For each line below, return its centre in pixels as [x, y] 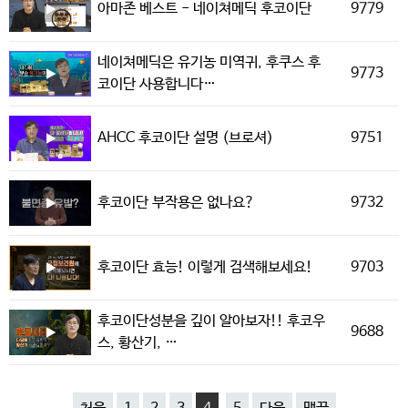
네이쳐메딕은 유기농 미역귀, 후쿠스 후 [209, 63]
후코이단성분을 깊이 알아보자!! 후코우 [211, 321]
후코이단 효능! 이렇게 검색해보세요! [204, 268]
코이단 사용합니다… [156, 85]
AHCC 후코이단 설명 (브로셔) [185, 138]
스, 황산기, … [137, 343]
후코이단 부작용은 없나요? [176, 203]
